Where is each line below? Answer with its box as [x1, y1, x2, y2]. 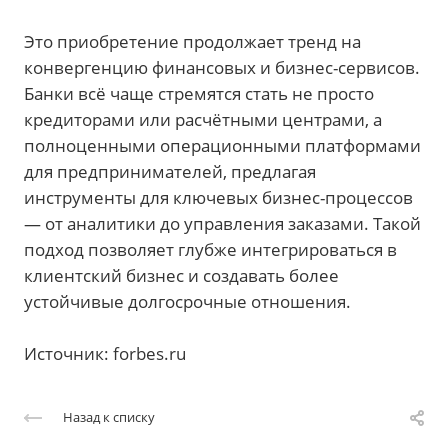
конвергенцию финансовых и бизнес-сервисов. [24, 55, 420, 79]
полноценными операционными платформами [24, 133, 421, 157]
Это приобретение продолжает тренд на [24, 29, 361, 53]
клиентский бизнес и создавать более [24, 263, 339, 287]
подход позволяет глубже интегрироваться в [24, 237, 397, 261]
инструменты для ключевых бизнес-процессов [24, 185, 413, 209]
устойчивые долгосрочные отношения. [24, 289, 351, 313]
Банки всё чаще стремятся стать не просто [24, 81, 374, 105]
